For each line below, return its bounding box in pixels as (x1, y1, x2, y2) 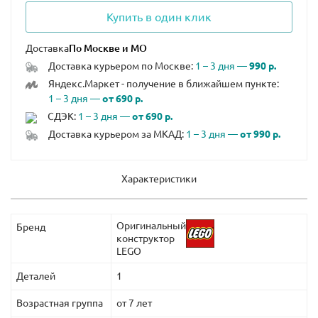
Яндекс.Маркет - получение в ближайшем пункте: (48, 78, 279, 90)
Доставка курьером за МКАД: (48, 128, 186, 141)
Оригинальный (116, 220, 186, 232)
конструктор (116, 233, 175, 245)
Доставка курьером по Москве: (48, 60, 195, 72)
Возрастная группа (16, 297, 103, 309)
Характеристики (121, 173, 197, 185)
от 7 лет (116, 297, 152, 309)
